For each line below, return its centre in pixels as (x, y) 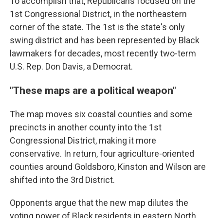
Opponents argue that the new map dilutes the (99, 203)
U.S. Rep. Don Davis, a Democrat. (71, 66)
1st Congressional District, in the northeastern (98, 14)
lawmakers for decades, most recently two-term (103, 53)
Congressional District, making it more (83, 140)
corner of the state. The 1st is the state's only (97, 27)
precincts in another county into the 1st (86, 127)
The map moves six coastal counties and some (101, 114)
